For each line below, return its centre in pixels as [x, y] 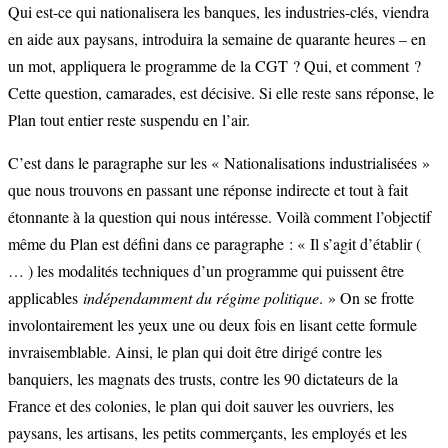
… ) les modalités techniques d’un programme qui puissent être [206, 271]
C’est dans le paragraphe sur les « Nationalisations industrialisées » [219, 163]
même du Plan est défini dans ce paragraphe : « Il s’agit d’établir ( [214, 244]
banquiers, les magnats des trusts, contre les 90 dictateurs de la [203, 379]
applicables [45, 298]
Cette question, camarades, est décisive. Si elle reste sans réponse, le [221, 93]
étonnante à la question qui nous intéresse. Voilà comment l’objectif [219, 217]
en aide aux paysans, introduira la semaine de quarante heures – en [217, 39]
